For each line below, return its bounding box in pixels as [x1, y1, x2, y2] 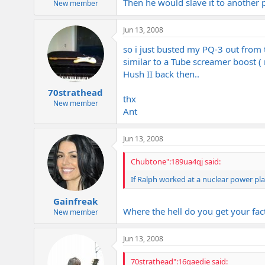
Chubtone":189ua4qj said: [131, 156, 221, 167]
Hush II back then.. [123, 67, 199, 80]
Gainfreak [53, 195, 98, 208]
